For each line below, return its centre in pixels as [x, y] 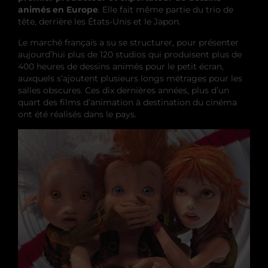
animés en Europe [58, 9]
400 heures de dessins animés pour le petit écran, [121, 66]
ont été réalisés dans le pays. [77, 114]
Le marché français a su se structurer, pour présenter [128, 42]
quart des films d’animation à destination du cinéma [127, 102]
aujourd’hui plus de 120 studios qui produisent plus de [130, 54]
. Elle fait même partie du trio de [166, 9]
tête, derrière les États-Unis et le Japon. [99, 21]
